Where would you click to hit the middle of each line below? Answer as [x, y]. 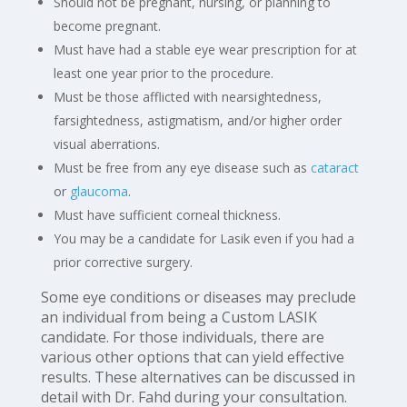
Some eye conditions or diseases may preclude [198, 297]
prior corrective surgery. [123, 262]
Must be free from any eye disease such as [182, 168]
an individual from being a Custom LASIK [179, 317]
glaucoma [99, 191]
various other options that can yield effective [192, 357]
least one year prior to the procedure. [163, 73]
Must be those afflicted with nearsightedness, [187, 97]
